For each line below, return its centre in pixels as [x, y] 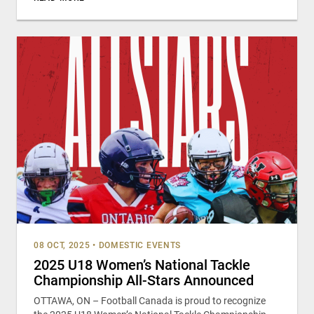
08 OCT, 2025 [62, 245]
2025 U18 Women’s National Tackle [142, 265]
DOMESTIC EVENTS [140, 245]
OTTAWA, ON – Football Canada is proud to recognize [150, 301]
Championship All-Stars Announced [145, 280]
